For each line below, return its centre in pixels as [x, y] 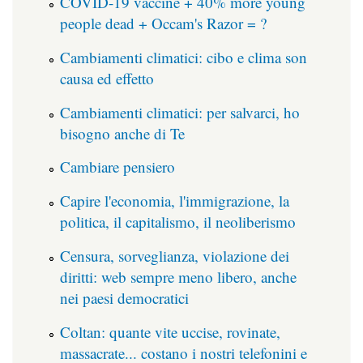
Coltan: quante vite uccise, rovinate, [170, 331]
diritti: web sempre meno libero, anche [178, 277]
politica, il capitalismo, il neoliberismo [178, 222]
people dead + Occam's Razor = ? [163, 23]
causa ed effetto [107, 78]
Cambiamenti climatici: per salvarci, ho [180, 112]
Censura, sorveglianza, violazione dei [175, 256]
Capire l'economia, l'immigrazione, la [175, 201]
